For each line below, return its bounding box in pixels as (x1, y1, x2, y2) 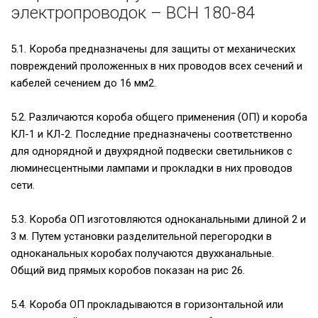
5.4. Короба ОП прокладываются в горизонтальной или (11, 298, 283, 311)
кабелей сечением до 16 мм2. (11, 77, 156, 89)
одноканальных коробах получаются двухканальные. (11, 247, 274, 260)
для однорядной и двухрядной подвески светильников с (11, 145, 292, 158)
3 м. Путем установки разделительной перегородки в (11, 230, 272, 243)
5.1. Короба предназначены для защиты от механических (11, 43, 295, 55)
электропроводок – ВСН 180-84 (11, 3, 255, 23)
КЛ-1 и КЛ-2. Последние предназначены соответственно (11, 128, 292, 141)
